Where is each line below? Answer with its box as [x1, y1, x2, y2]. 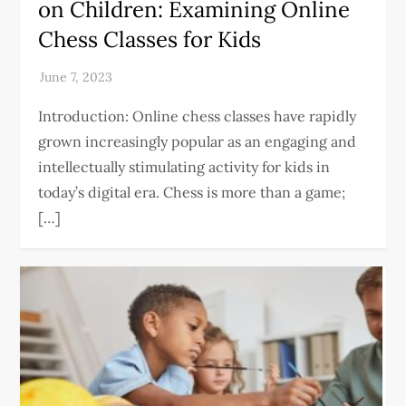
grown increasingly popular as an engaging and [38, 132, 357, 150]
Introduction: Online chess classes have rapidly [38, 107, 357, 125]
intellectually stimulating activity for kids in [38, 158, 331, 176]
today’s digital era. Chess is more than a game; [38, 183, 346, 201]
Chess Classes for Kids [38, 25, 262, 53]
